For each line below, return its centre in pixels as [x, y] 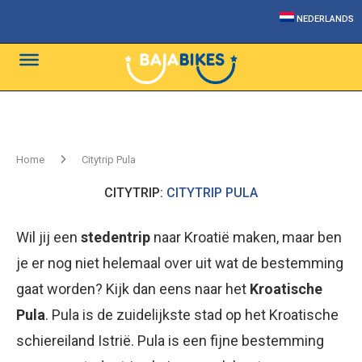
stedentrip [116, 237]
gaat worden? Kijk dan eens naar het [131, 289]
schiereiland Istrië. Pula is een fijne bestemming [170, 341]
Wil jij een [48, 237]
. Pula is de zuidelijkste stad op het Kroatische [192, 315]
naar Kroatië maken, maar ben [246, 237]
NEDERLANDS [325, 19]
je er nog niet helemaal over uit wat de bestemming [180, 263]
